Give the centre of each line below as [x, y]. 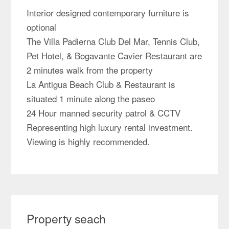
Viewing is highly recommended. [88, 141]
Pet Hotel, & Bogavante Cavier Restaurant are [114, 55]
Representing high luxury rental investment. [110, 127]
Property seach [66, 218]
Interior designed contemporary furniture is [108, 12]
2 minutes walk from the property [90, 70]
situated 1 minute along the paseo [91, 98]
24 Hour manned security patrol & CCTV [104, 112]
